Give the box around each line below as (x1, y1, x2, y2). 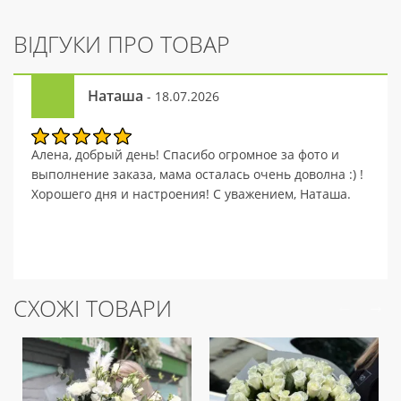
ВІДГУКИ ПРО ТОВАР (13, 29, 230, 60)
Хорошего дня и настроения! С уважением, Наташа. (31, 185, 351, 203)
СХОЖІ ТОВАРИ (13, 293, 172, 324)
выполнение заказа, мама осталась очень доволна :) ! (31, 166, 363, 183)
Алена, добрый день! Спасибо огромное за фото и (31, 146, 339, 164)
